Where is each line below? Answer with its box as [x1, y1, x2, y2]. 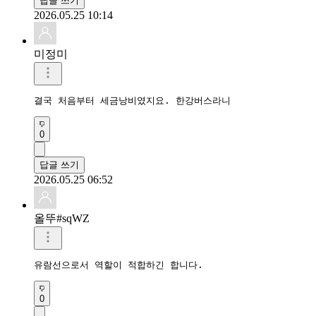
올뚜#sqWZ [34, 212, 90, 224]
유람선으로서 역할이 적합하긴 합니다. [34, 259, 203, 270]
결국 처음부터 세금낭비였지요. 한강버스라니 [34, 95, 231, 106]
